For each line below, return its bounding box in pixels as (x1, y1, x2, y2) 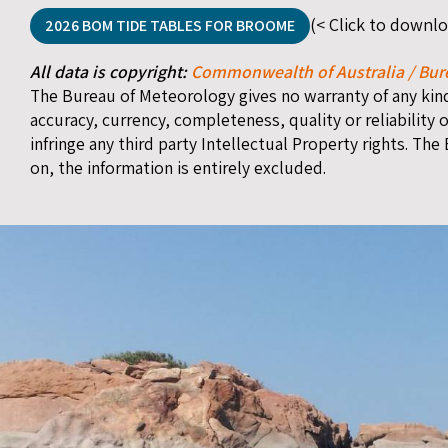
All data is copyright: (30, 59, 191, 83)
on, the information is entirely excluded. (30, 155, 326, 179)
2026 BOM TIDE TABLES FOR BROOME (45, 14, 295, 36)
